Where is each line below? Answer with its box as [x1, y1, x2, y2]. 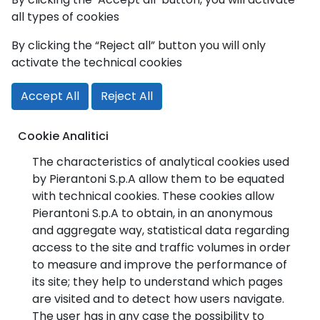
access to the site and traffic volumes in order [32, 239, 291, 256]
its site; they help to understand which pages [32, 274, 283, 290]
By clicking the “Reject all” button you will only [11, 37, 266, 54]
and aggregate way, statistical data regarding [32, 222, 289, 239]
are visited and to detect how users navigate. [32, 291, 284, 307]
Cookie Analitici [18, 128, 109, 144]
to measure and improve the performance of [32, 256, 287, 273]
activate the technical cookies [11, 54, 182, 71]
